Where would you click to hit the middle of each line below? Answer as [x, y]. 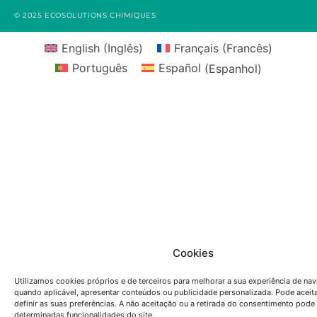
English [81, 48]
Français [197, 48]
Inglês [123, 48]
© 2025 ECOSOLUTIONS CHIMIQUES [85, 16]
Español [180, 68]
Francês [248, 48]
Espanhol [234, 68]
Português [100, 68]
